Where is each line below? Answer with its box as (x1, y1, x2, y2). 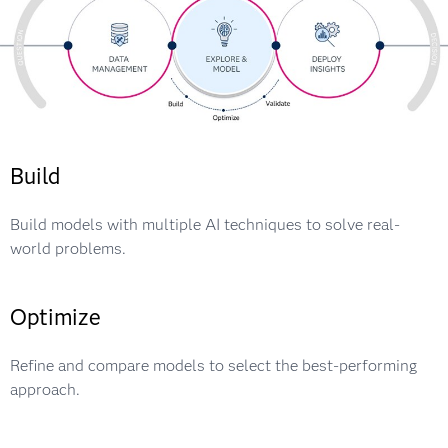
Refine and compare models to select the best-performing (10, 356, 417, 376)
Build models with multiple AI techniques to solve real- (10, 215, 400, 235)
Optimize (10, 304, 101, 332)
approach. (10, 380, 80, 400)
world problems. (10, 239, 126, 259)
